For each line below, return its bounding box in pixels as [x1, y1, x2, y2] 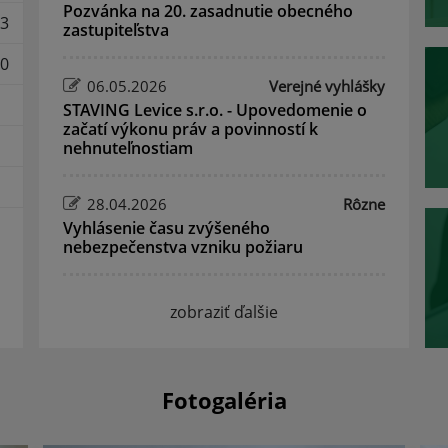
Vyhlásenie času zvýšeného [63, 217, 271, 240]
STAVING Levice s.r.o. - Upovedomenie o [63, 99, 368, 122]
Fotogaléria [161, 385, 287, 417]
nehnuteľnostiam [63, 137, 194, 160]
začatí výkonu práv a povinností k [63, 118, 319, 141]
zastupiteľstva [63, 19, 170, 42]
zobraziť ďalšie [169, 301, 278, 324]
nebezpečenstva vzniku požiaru [63, 236, 304, 259]
